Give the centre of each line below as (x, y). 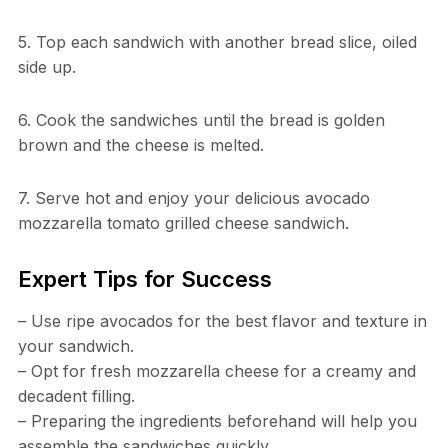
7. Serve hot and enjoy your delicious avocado (193, 198)
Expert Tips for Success (144, 279)
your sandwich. (75, 346)
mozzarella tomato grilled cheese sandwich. (183, 223)
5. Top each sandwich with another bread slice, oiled (217, 42)
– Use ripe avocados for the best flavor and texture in (222, 321)
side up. (46, 67)
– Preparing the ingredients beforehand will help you (217, 421)
